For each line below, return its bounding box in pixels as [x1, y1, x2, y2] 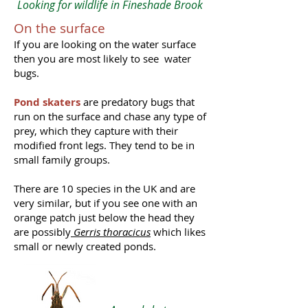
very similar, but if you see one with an [14, 196, 197, 210]
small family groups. [14, 153, 110, 166]
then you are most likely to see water [14, 52, 191, 65]
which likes [151, 225, 206, 239]
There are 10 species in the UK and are [14, 181, 195, 195]
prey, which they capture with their [14, 124, 178, 137]
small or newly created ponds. [14, 239, 156, 253]
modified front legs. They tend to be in [14, 138, 195, 152]
